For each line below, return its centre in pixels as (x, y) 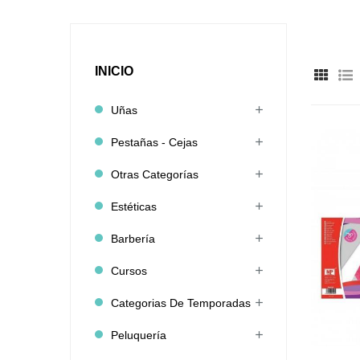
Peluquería (139, 335)
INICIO (114, 71)
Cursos (129, 271)
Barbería (133, 239)
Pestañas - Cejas (154, 142)
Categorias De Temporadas (181, 303)
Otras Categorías (155, 174)
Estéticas (134, 207)
